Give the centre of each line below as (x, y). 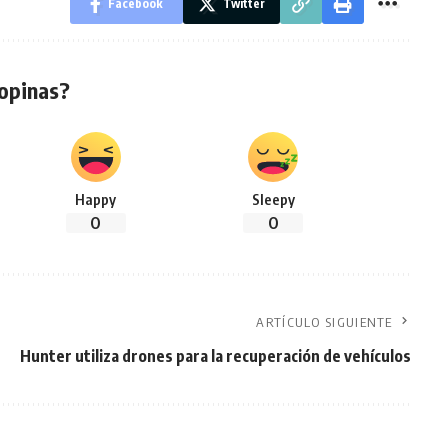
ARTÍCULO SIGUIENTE (324, 322)
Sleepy (273, 199)
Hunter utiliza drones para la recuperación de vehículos (215, 356)
